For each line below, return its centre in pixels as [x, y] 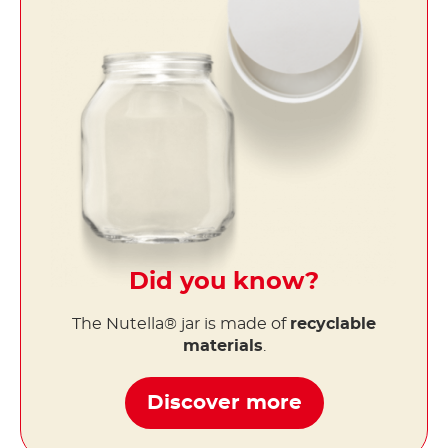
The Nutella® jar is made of [181, 324]
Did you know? [224, 282]
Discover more [224, 403]
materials [222, 346]
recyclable [333, 324]
